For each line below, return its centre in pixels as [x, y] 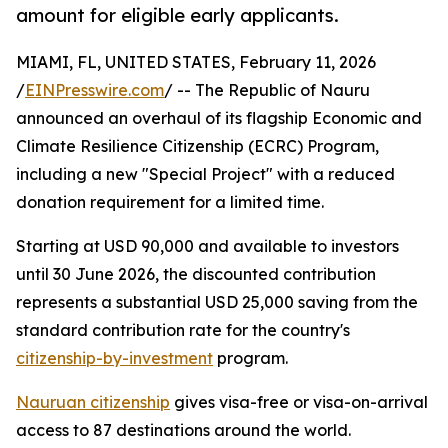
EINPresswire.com [94, 90]
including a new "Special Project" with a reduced [205, 174]
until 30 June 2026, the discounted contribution [196, 274]
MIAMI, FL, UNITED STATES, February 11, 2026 [196, 62]
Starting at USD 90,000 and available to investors [207, 246]
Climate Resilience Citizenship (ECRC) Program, [197, 146]
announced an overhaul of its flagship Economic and [219, 118]
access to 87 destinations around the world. [183, 430]
